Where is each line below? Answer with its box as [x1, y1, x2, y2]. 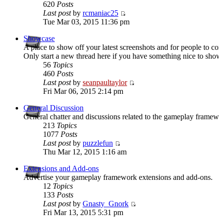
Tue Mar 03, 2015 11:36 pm [43, 18, 130, 26]
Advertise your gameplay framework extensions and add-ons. [23, 173, 213, 182]
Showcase [23, 34, 55, 43]
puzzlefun [83, 139, 113, 148]
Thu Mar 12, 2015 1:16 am [43, 148, 127, 156]
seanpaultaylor [83, 78, 127, 87]
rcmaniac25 [83, 9, 118, 18]
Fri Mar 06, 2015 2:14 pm [43, 87, 123, 96]
